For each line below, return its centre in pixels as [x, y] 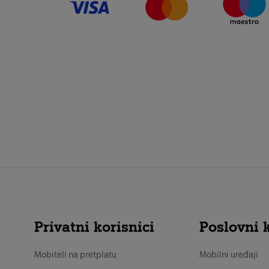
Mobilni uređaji [229, 255]
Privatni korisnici [94, 226]
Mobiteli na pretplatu [75, 255]
